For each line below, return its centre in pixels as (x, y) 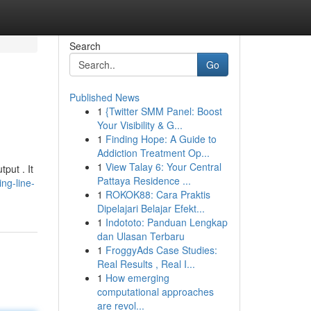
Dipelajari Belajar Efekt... (151, 208)
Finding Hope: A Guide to (161, 139)
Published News (104, 97)
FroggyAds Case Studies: (161, 250)
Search (85, 46)
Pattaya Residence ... (144, 180)
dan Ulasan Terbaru (141, 236)
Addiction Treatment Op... (153, 153)
